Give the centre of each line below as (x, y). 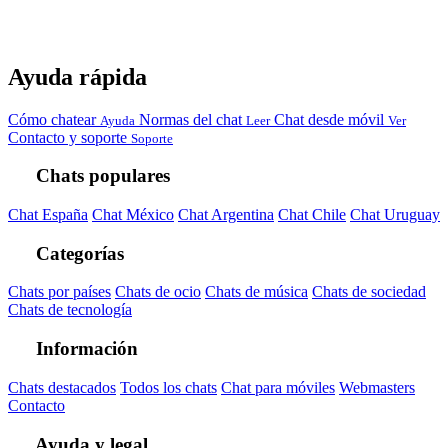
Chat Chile (312, 214)
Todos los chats (168, 387)
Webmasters (377, 387)
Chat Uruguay (395, 214)
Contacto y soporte (69, 137)
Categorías (78, 253)
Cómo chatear (54, 119)
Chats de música (256, 292)
